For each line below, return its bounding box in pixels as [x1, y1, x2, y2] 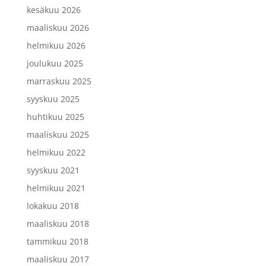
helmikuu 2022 [26, 146, 85, 158]
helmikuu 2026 [26, 39, 85, 51]
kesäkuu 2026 [26, 4, 81, 15]
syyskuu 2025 [26, 93, 80, 104]
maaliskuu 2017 [26, 253, 89, 265]
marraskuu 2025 [26, 75, 91, 87]
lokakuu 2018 [26, 199, 79, 211]
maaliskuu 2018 [26, 217, 89, 229]
